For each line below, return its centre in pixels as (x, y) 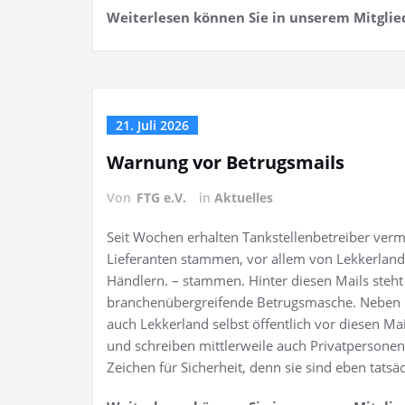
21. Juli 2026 (152, 125)
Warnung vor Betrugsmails (226, 162)
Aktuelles (244, 198)
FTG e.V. (161, 198)
